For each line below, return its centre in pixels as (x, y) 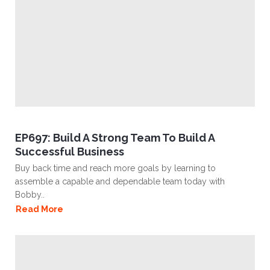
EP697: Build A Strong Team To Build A (115, 138)
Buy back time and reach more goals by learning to (115, 168)
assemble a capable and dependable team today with (120, 181)
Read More (39, 209)
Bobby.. (30, 195)
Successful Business (70, 152)
